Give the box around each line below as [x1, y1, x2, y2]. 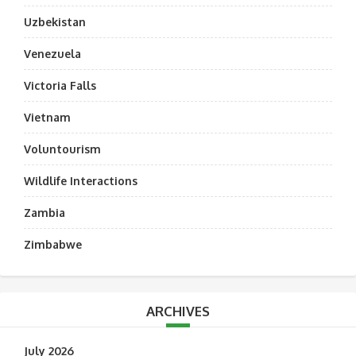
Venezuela [24, 47, 81, 60]
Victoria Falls [24, 79, 96, 92]
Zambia [24, 206, 65, 219]
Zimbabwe [24, 238, 82, 251]
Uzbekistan [24, 15, 86, 29]
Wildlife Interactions [24, 174, 137, 188]
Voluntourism [24, 142, 101, 156]
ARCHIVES [146, 303, 210, 319]
